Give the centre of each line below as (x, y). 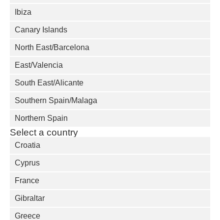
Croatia (27, 145)
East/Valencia (39, 65)
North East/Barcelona (52, 47)
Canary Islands (41, 29)
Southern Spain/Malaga (56, 100)
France (27, 180)
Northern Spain (41, 118)
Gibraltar (30, 198)
